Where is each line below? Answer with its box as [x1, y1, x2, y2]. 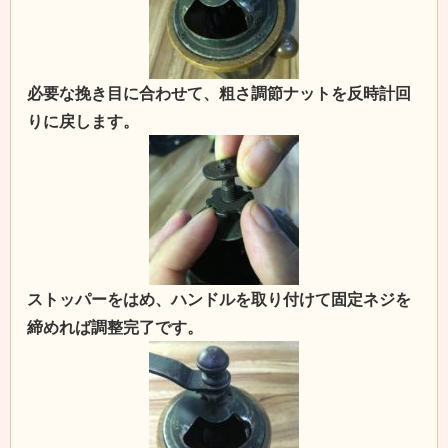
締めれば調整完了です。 [27, 319, 203, 336]
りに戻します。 [27, 113, 139, 130]
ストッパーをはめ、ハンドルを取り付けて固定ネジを [27, 291, 411, 308]
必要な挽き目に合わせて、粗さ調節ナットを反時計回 [27, 85, 411, 102]
